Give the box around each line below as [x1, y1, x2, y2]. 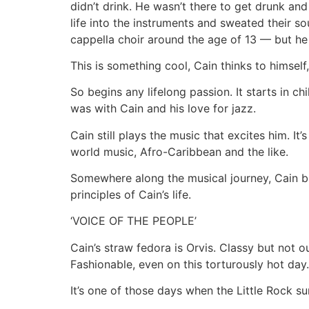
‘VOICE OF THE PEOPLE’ [70, 214, 197, 228]
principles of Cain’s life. [70, 188, 191, 202]
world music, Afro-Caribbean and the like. [70, 144, 288, 159]
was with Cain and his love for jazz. [70, 101, 256, 116]
